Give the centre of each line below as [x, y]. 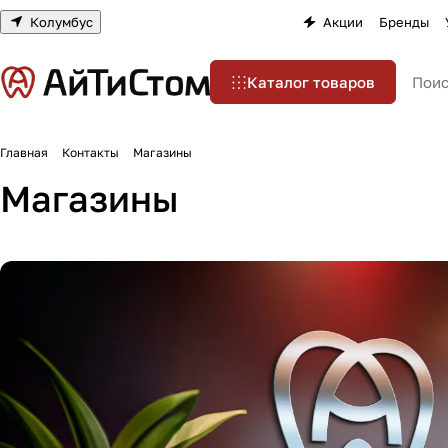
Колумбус [61, 21]
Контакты [90, 152]
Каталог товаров [311, 82]
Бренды [404, 21]
